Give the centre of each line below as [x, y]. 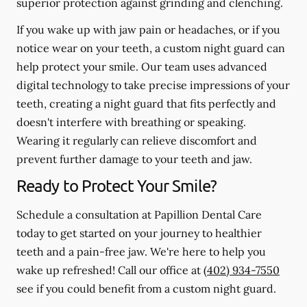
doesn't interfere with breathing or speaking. [131, 122]
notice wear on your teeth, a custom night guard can [151, 48]
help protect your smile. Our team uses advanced [142, 66]
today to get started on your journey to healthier [139, 233]
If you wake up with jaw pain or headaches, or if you [148, 29]
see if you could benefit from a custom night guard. [146, 288]
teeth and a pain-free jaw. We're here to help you [141, 251]
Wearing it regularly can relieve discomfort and [137, 140]
